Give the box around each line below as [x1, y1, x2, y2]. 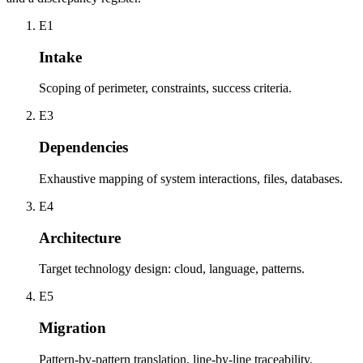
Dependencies [39, 139, 128, 156]
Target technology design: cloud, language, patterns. [39, 262, 305, 276]
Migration [39, 318, 106, 336]
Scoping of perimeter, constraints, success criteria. [39, 81, 292, 96]
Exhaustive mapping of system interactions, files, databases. [39, 171, 343, 186]
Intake [39, 48, 82, 66]
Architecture [39, 228, 121, 246]
